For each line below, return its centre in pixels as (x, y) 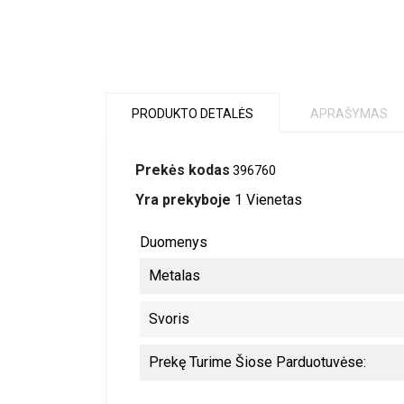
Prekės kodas (183, 170)
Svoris (169, 319)
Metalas (174, 275)
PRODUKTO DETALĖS (193, 114)
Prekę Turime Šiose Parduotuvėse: (257, 362)
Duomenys (174, 242)
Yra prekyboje (183, 200)
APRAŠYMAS (349, 114)
